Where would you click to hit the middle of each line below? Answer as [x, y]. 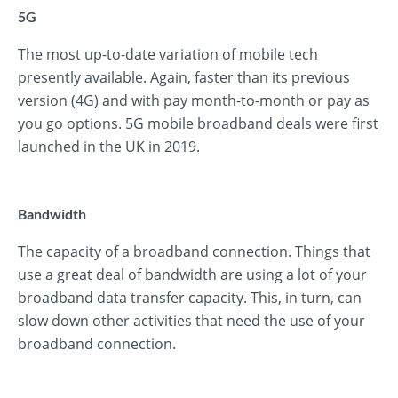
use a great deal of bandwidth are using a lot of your [192, 275]
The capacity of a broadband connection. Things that [194, 251]
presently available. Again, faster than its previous [184, 77]
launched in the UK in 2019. [109, 147]
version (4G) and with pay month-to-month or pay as [194, 100]
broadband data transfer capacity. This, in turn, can [190, 298]
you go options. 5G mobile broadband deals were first [198, 123]
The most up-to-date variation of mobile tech [168, 54]
